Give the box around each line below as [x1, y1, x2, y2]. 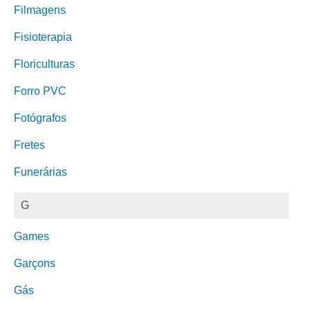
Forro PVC [14, 85, 66, 97]
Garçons [14, 257, 55, 269]
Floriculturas [14, 58, 75, 70]
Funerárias [14, 166, 67, 178]
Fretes [14, 139, 45, 151]
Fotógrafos [14, 112, 66, 124]
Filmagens [14, 4, 66, 16]
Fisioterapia [14, 31, 72, 43]
